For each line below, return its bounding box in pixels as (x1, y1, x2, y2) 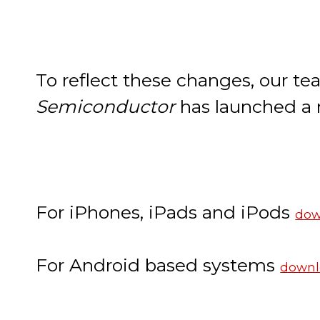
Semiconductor (36, 96, 181, 118)
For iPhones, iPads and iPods (36, 201, 296, 224)
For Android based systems (36, 254, 281, 276)
